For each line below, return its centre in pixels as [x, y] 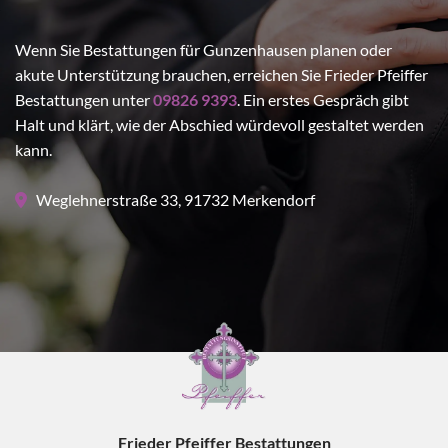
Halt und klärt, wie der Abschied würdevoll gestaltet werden [219, 125]
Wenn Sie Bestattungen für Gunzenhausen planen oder [203, 50]
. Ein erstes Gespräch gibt [323, 100]
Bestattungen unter [84, 100]
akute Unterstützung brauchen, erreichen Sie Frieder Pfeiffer [221, 75]
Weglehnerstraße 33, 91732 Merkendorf [171, 200]
